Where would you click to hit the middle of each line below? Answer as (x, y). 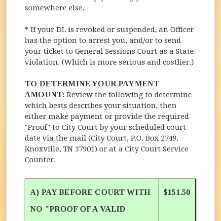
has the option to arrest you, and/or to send (103, 40)
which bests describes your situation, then (101, 105)
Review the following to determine (129, 94)
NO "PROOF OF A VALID (78, 209)
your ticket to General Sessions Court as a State (110, 51)
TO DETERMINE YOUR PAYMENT (92, 83)
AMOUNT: (46, 94)
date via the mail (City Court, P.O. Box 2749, (102, 138)
